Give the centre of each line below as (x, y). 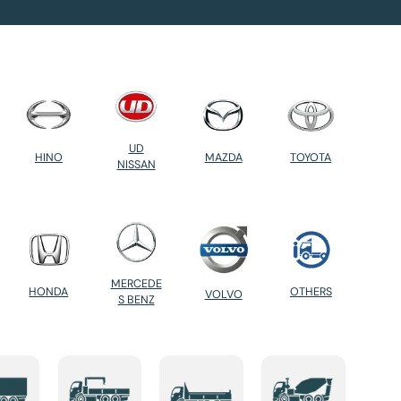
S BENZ (136, 300)
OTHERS (311, 291)
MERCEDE (136, 284)
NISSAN (136, 165)
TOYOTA (311, 157)
